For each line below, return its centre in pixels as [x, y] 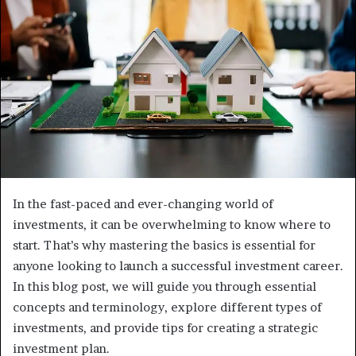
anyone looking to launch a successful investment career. [178, 266]
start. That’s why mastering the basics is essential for [164, 246]
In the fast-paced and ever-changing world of [143, 204]
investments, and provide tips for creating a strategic [165, 328]
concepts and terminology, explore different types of [167, 308]
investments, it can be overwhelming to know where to [172, 225]
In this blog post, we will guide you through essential [164, 287]
